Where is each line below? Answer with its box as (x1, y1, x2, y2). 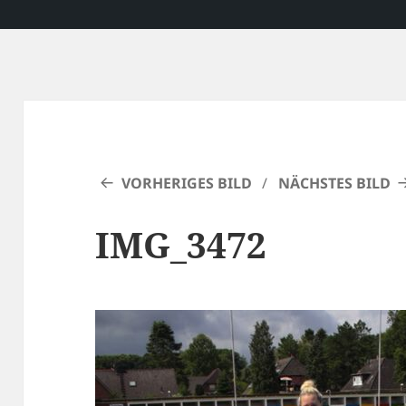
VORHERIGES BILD (121, 173, 253, 194)
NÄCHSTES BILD (277, 173, 391, 194)
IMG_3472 (95, 220, 267, 269)
